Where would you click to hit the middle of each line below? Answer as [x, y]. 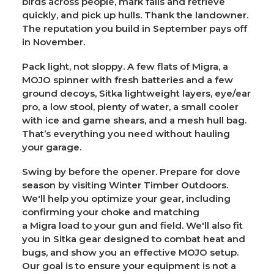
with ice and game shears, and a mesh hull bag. [134, 120]
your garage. [52, 147]
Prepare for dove [199, 171]
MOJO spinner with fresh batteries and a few [128, 80]
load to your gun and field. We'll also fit [150, 225]
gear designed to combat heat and [161, 239]
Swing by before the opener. [90, 171]
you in [38, 239]
